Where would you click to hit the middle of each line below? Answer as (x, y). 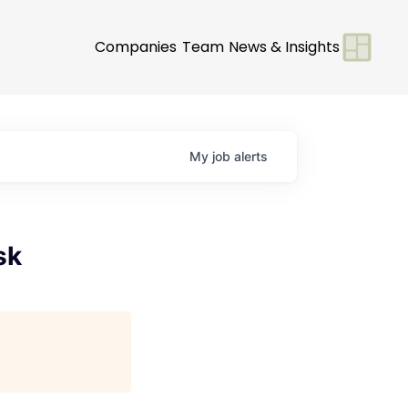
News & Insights (284, 46)
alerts (251, 156)
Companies (136, 46)
